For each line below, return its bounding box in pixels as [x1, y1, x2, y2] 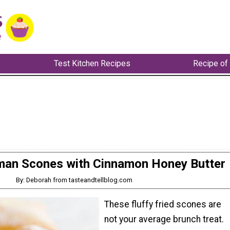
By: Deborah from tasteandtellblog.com [16, 176, 133, 184]
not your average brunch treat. [104, 214, 224, 225]
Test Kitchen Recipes [53, 59, 130, 69]
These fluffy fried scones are [104, 199, 221, 210]
